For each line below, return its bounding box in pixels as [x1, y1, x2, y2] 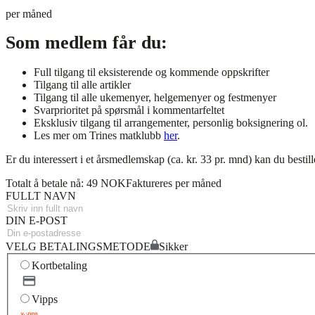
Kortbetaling [32, 259, 87, 272]
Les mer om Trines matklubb [34, 129, 164, 141]
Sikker [159, 240, 188, 252]
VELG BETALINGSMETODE [6, 240, 150, 252]
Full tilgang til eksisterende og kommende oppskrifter [34, 65, 269, 78]
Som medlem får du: [6, 32, 167, 53]
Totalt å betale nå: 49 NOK [6, 176, 126, 189]
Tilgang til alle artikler [34, 78, 131, 91]
